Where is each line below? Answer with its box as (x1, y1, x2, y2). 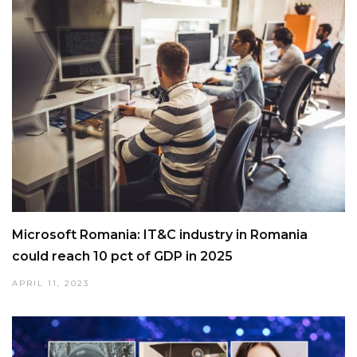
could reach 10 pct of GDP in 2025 (12, 249, 233, 265)
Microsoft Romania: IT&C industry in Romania (12, 227, 308, 243)
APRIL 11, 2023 (12, 278, 89, 289)
